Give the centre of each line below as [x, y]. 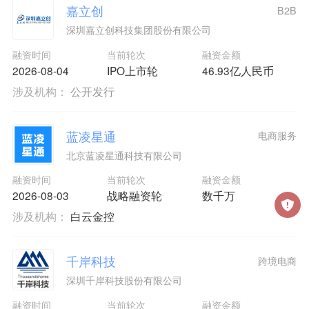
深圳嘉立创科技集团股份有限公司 [138, 30]
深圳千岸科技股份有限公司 [124, 280]
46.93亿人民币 [238, 70]
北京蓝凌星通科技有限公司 [124, 155]
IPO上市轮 [133, 70]
